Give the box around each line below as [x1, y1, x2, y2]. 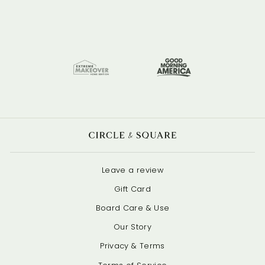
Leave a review [102, 164, 163, 175]
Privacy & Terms [100, 241, 165, 251]
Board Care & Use [95, 203, 170, 214]
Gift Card [114, 183, 151, 194]
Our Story [113, 222, 152, 232]
